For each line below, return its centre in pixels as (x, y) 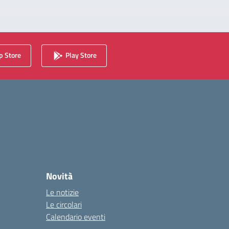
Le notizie (62, 192)
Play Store (80, 55)
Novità (59, 176)
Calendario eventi (76, 217)
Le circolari (64, 204)
